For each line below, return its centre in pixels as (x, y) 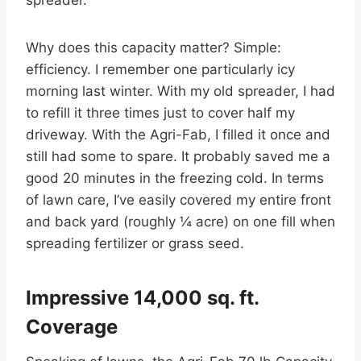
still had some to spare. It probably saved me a (178, 157)
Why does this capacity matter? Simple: (154, 48)
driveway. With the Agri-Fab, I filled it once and (178, 135)
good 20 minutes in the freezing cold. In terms (175, 178)
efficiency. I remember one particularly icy (160, 70)
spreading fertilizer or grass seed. (135, 244)
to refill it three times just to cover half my (160, 113)
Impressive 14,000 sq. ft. (142, 298)
